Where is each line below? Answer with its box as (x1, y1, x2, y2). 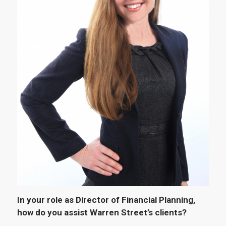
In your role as (17, 194, 76, 205)
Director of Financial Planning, (75, 194, 195, 205)
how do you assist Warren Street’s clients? (17, 207, 187, 217)
